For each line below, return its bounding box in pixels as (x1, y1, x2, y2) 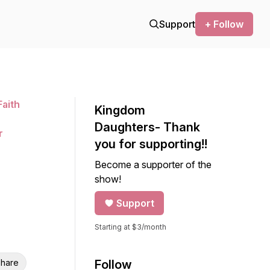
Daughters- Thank (95, 120, 200, 134)
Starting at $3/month (95, 222, 166, 231)
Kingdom (95, 103, 145, 118)
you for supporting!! (95, 137, 207, 151)
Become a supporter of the (95, 159, 212, 171)
